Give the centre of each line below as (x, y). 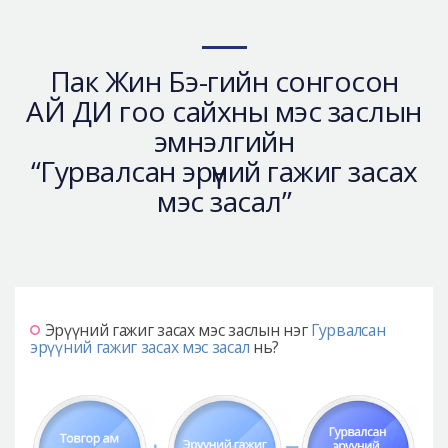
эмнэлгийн (224, 141)
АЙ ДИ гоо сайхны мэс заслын (224, 111)
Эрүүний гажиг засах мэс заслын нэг (177, 330)
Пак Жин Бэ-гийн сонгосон (224, 81)
